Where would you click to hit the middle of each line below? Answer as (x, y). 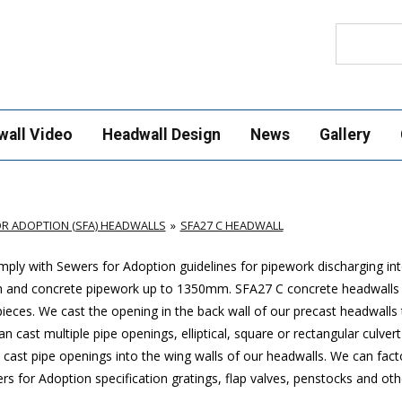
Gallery (345, 135)
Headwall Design (161, 135)
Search (354, 31)
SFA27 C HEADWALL (232, 225)
